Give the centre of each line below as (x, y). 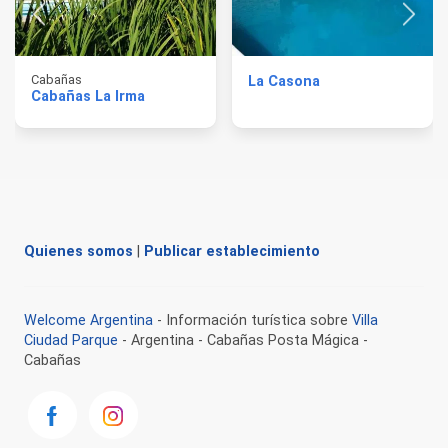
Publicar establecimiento (232, 251)
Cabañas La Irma (88, 96)
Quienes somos (78, 251)
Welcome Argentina (88, 320)
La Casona (284, 81)
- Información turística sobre (252, 320)
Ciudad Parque (71, 340)
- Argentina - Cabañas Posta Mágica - (243, 340)
